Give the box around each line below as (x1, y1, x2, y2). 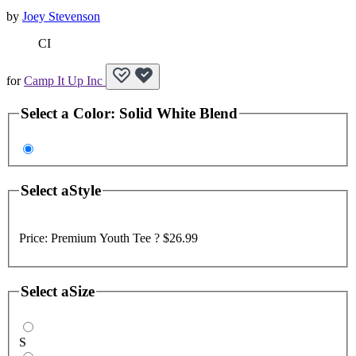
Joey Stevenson (22, 9, 100, 23)
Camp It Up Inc (24, 73, 106, 87)
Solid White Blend (119, 104, 238, 122)
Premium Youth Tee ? (51, 230, 163, 245)
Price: (19, 230, 51, 245)
